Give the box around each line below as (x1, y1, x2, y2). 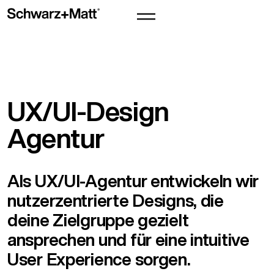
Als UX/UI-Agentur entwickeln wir (7, 168, 259, 193)
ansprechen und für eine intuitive (7, 227, 250, 252)
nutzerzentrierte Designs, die (7, 188, 224, 213)
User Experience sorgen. (7, 246, 191, 272)
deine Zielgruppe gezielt (7, 207, 189, 232)
